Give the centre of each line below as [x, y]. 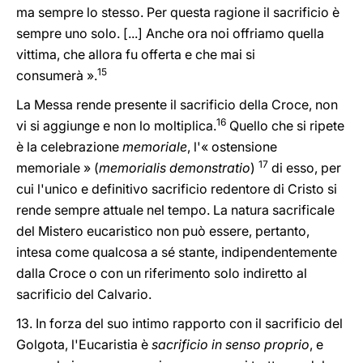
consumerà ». [57, 75]
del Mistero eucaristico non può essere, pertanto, [163, 231]
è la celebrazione [69, 147]
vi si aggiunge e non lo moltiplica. [116, 126]
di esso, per [305, 168]
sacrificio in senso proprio [229, 344]
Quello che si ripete [285, 126]
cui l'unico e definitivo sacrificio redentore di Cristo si [177, 189]
